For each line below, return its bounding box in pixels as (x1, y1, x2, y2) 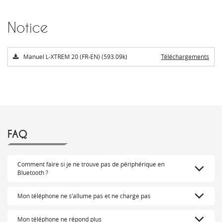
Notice (7, 19, 48, 36)
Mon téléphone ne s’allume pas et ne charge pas (17, 191, 151, 200)
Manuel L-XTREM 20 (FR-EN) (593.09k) (23, 52, 127, 60)
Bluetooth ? (17, 168, 48, 176)
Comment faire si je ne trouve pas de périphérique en (17, 160, 165, 168)
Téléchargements (161, 52, 209, 60)
